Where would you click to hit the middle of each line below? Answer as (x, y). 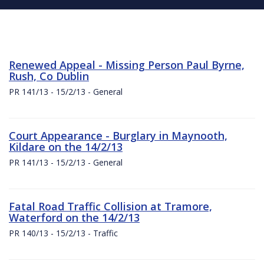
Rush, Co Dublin (49, 76)
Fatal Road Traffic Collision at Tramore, (110, 206)
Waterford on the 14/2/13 (74, 217)
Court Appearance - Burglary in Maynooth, (118, 135)
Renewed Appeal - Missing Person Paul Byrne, (127, 65)
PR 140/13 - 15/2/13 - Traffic (63, 233)
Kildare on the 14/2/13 (66, 146)
